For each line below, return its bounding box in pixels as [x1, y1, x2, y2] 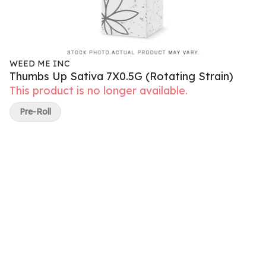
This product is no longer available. [9, 84, 188, 97]
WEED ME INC [9, 58, 69, 69]
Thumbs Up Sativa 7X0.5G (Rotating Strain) [9, 69, 233, 83]
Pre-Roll [20, 106, 51, 117]
